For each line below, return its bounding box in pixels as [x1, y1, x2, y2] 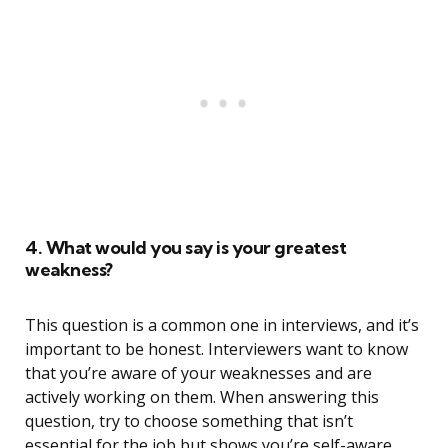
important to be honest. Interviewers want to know [25, 338, 408, 361]
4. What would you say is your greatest [25, 236, 346, 260]
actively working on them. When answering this [25, 386, 379, 409]
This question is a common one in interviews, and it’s [25, 314, 419, 337]
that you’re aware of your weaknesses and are [25, 362, 372, 385]
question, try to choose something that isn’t [25, 410, 353, 433]
